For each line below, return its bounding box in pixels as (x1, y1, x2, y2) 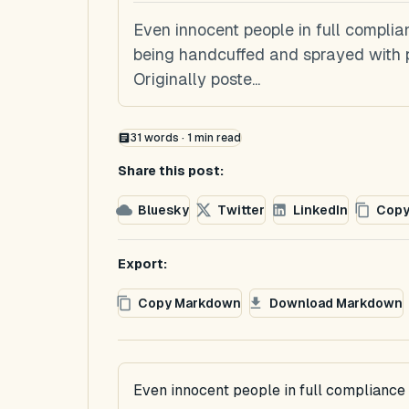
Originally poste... (133, 69, 260, 89)
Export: (118, 257, 167, 271)
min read (191, 131, 241, 144)
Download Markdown (269, 295, 403, 310)
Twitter (217, 202, 265, 217)
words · (141, 131, 187, 144)
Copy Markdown (138, 295, 241, 310)
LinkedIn (293, 202, 348, 217)
